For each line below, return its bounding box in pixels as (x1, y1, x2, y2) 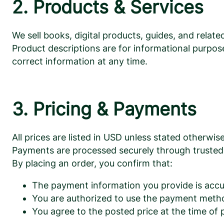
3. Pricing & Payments (12, 98, 196, 120)
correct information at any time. (12, 56, 147, 67)
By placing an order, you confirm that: (12, 158, 172, 169)
